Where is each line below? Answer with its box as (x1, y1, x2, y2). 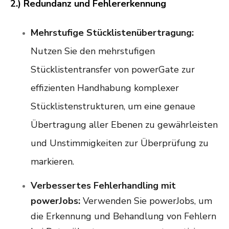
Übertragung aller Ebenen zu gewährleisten (31, 119, 218, 131)
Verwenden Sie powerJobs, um (80, 195, 212, 208)
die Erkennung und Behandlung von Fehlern (31, 210, 216, 223)
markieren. (31, 155, 74, 168)
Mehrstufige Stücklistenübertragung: (31, 27, 194, 39)
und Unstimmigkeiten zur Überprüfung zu (31, 137, 209, 150)
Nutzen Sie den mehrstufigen (31, 45, 155, 58)
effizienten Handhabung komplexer (31, 82, 179, 95)
